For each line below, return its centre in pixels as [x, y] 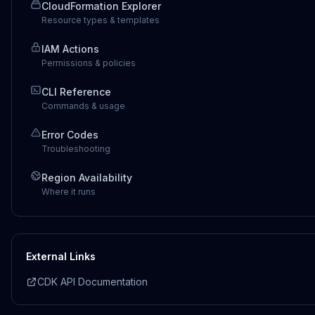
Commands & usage [83, 106]
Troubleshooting [76, 149]
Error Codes [70, 135]
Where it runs [69, 192]
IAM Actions [70, 49]
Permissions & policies [89, 63]
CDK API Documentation [92, 282]
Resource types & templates [101, 20]
